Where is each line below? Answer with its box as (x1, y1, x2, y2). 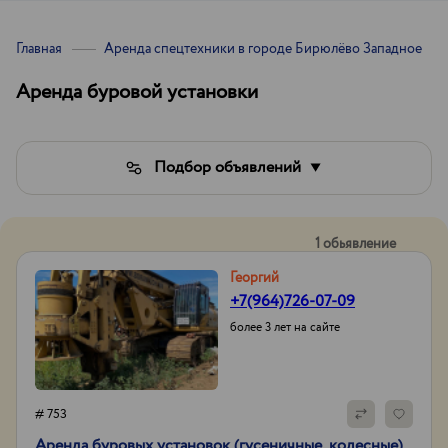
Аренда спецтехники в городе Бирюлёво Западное (104, 39, 422, 59)
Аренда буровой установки (16, 78, 258, 107)
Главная (16, 39, 62, 59)
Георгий (230, 268, 279, 288)
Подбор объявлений (153, 156, 301, 179)
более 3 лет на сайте (230, 319, 340, 336)
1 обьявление (315, 234, 396, 254)
